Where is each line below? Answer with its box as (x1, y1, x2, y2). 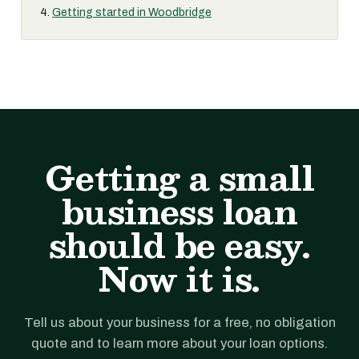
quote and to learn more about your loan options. (31, 336, 328, 351)
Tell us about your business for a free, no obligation (23, 315, 336, 330)
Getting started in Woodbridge (52, 6, 212, 18)
